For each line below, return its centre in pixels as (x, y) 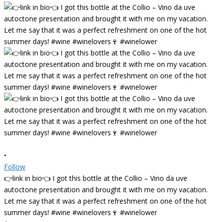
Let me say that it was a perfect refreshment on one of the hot (105, 201)
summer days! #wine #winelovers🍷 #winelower (81, 212)
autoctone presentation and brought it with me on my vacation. (106, 189)
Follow (15, 166)
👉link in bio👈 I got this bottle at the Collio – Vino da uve (96, 178)
